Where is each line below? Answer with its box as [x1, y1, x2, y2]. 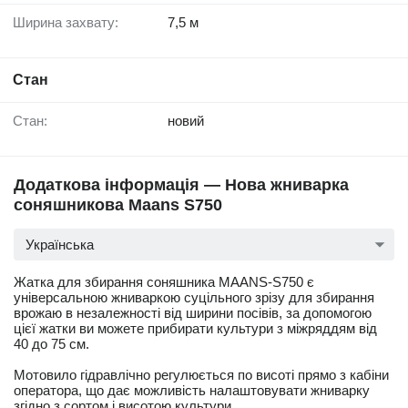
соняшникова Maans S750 [14, 196, 222, 215]
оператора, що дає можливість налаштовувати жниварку [14, 382, 370, 399]
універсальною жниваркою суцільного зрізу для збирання [14, 290, 374, 306]
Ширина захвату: [25, 15, 118, 31]
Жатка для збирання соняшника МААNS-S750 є [14, 274, 314, 291]
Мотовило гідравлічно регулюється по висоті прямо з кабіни [14, 367, 389, 383]
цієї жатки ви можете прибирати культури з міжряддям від [14, 321, 377, 337]
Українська [25, 237, 94, 253]
